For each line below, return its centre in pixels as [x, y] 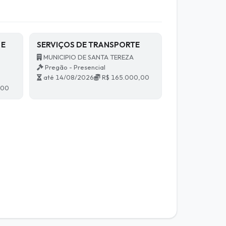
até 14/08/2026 [68, 77]
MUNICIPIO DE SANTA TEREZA [88, 57]
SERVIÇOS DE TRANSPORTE [88, 45]
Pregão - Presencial [74, 67]
